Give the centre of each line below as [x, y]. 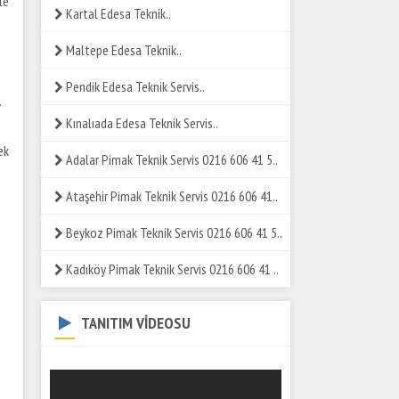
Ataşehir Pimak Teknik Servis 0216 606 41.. [171, 196]
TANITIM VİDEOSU [134, 323]
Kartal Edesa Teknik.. [117, 13]
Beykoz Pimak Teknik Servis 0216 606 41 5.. [173, 232]
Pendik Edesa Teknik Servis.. [134, 86]
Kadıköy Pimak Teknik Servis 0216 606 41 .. [171, 269]
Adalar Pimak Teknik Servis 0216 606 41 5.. [171, 159]
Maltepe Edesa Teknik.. [122, 50]
